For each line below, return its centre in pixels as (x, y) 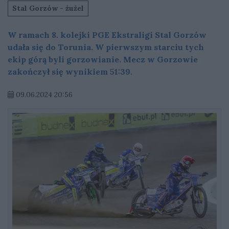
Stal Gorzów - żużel (48, 8)
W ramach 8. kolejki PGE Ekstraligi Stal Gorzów (107, 35)
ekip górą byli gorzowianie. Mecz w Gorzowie (103, 59)
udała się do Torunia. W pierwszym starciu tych (106, 47)
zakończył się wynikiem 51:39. (70, 72)
